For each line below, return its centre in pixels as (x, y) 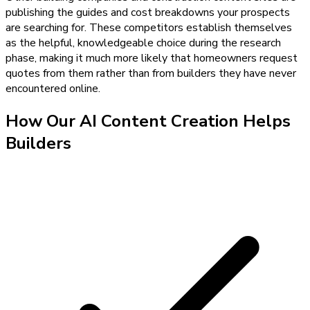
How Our (43, 121)
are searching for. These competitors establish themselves (149, 27)
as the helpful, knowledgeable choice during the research (143, 43)
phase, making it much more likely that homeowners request (152, 58)
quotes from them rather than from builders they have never (151, 73)
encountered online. (53, 88)
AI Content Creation (159, 121)
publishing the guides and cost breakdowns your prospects (148, 12)
